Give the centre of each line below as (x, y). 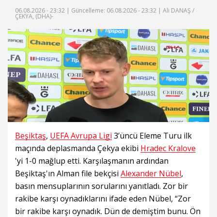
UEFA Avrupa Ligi (81, 136)
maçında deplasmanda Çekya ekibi (78, 148)
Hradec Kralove (168, 148)
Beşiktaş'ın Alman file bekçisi (68, 173)
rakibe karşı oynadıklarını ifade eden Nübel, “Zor (103, 199)
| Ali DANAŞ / (175, 10)
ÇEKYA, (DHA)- (34, 16)
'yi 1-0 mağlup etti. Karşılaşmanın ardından (92, 161)
